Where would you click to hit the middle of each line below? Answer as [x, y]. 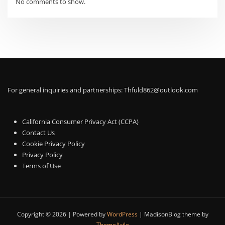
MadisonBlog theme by [176, 214]
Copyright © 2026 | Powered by [62, 214]
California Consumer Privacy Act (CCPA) [81, 121]
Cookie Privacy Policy [54, 143]
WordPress [122, 214]
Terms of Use [42, 165]
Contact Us [39, 132]
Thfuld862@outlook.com [161, 90]
